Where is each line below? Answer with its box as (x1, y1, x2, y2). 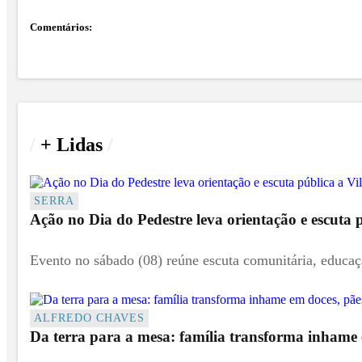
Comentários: (30, 20, 92, 33)
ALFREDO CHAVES (34, 310, 145, 324)
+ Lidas (36, 134, 107, 156)
